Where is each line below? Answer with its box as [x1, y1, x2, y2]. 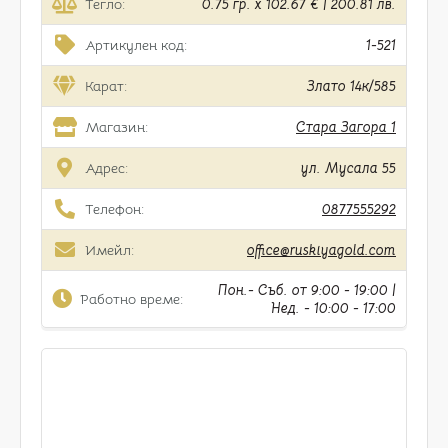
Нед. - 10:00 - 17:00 [271, 299, 396, 317]
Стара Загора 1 [296, 118, 396, 136]
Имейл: [84, 241, 134, 259]
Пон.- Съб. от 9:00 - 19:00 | [218, 281, 396, 299]
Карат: [84, 77, 127, 95]
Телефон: [84, 200, 144, 218]
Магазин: [84, 118, 148, 136]
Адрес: [84, 159, 128, 177]
